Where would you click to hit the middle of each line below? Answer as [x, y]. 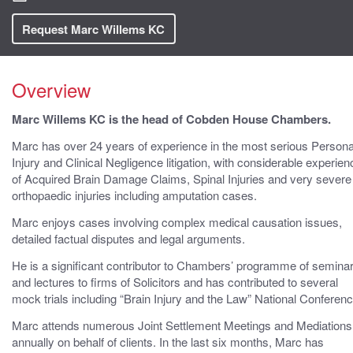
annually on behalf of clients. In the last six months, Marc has [168, 341]
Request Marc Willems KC [94, 29]
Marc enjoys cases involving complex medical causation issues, [177, 222]
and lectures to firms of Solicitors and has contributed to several [175, 281]
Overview [51, 89]
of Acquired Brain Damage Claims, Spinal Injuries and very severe [182, 179]
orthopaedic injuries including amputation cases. [134, 195]
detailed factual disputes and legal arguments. [128, 239]
